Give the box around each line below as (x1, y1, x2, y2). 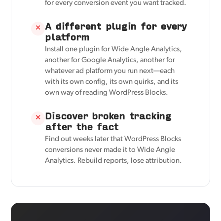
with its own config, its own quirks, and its (45, 78, 179, 86)
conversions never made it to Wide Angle (45, 146, 176, 154)
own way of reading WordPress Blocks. (45, 89, 169, 97)
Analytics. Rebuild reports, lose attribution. (45, 157, 183, 165)
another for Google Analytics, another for (45, 56, 176, 64)
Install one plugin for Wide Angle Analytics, (45, 45, 183, 53)
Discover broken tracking (45, 108, 171, 123)
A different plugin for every (45, 18, 186, 33)
